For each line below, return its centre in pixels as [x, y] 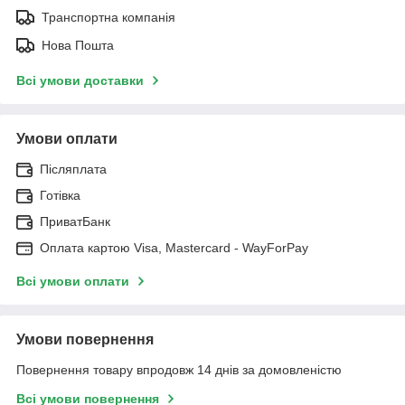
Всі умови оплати [73, 282]
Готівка [60, 196]
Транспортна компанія [108, 18]
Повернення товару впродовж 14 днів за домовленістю [179, 370]
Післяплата [73, 170]
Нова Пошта [78, 46]
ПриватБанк [75, 222]
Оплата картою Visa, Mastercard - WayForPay [174, 248]
